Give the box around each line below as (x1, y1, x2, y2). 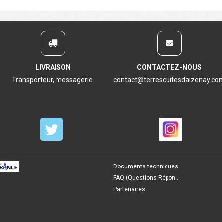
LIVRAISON (35, 63, 71, 71)
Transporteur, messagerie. (11, 75, 94, 84)
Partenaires (113, 186, 145, 193)
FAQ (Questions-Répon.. (113, 174, 178, 181)
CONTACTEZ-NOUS (137, 63, 202, 71)
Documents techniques (113, 163, 178, 170)
